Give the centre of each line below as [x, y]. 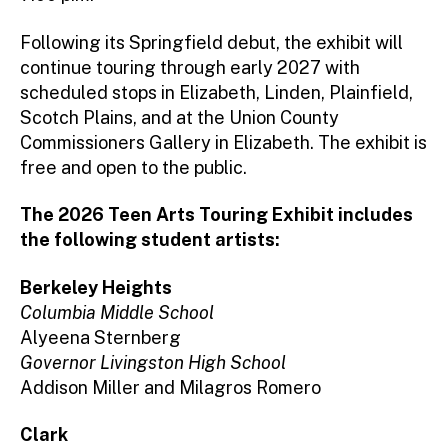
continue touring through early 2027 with [190, 67]
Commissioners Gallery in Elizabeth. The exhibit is [223, 142]
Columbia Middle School [117, 312]
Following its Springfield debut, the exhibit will [211, 42]
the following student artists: [150, 240]
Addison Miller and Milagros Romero [170, 387]
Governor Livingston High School [153, 362]
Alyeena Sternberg [100, 337]
